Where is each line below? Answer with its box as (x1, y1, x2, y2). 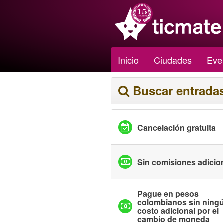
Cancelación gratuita (137, 121, 216, 133)
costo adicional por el (137, 205, 219, 216)
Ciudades (154, 53, 192, 66)
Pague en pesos (137, 188, 199, 199)
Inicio (118, 53, 139, 66)
